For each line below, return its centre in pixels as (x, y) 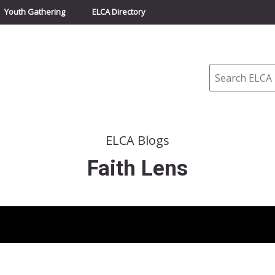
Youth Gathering (35, 12)
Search (225, 68)
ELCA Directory (119, 12)
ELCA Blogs (137, 140)
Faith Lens (137, 168)
